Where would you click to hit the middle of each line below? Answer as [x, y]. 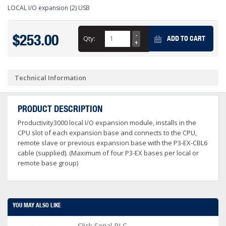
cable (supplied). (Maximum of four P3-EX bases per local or [108, 153]
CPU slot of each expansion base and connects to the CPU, [107, 133]
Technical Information [50, 78]
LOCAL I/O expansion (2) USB [49, 8]
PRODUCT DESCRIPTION [60, 109]
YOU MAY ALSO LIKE [37, 205]
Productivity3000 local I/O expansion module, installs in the [107, 123]
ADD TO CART [186, 38]
